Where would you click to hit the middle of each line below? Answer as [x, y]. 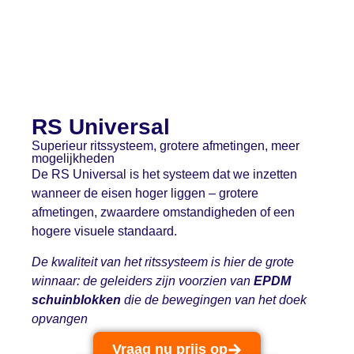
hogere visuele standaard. [104, 232]
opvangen [60, 318]
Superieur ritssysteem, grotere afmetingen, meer [166, 146]
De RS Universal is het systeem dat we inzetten [164, 175]
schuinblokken [76, 299]
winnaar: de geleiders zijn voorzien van [143, 281]
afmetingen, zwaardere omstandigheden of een [163, 213]
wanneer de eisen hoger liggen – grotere [145, 194]
